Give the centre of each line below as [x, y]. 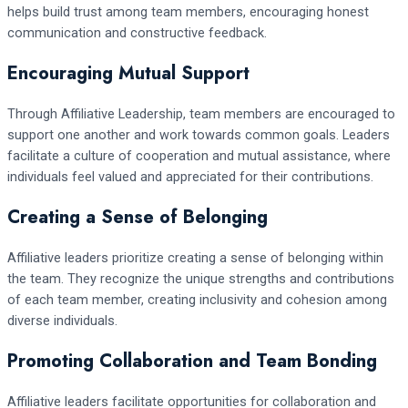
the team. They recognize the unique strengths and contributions [201, 278]
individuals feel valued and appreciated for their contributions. [190, 176]
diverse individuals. [62, 320]
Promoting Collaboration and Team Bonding [192, 361]
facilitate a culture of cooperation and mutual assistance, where [199, 155]
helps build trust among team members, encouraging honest [188, 11]
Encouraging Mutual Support [128, 73]
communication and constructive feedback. [137, 32]
